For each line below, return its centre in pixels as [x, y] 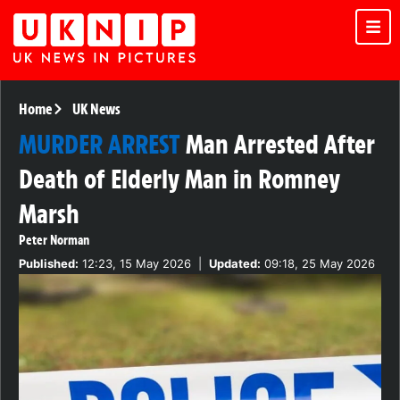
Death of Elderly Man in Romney [179, 179]
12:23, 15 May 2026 [135, 264]
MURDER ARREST [100, 145]
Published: [49, 264]
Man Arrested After [280, 145]
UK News [96, 109]
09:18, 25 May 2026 [318, 264]
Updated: [235, 264]
